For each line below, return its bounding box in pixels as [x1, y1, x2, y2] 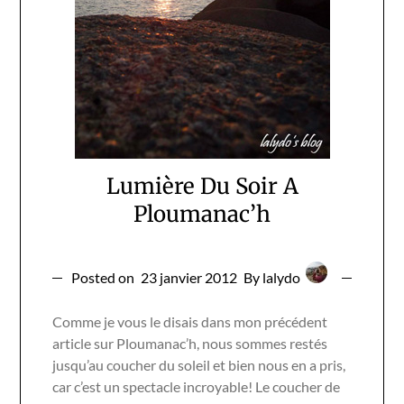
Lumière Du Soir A [106, 171, 298, 200]
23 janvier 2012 [141, 268, 237, 286]
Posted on [71, 268, 137, 286]
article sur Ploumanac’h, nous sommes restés [52, 334, 328, 352]
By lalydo [243, 268, 303, 286]
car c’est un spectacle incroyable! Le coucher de [52, 377, 341, 395]
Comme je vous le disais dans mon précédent [52, 312, 328, 330]
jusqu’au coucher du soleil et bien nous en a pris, [52, 355, 346, 373]
